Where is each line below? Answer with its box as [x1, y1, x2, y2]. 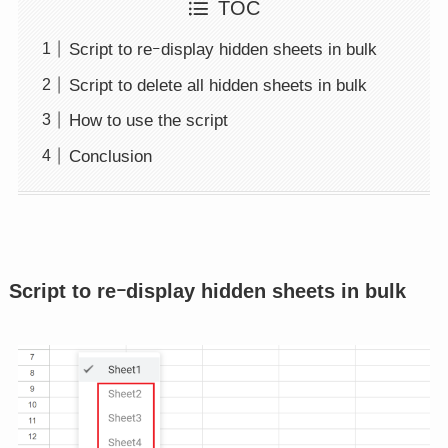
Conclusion [68, 146, 152, 166]
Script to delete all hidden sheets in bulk [68, 75, 367, 95]
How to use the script [68, 111, 228, 131]
